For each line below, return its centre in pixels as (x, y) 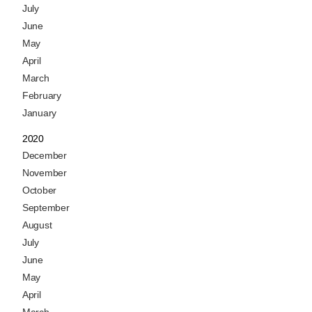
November (45, 173)
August (37, 225)
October (39, 190)
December (45, 156)
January (39, 113)
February (42, 96)
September (46, 208)
